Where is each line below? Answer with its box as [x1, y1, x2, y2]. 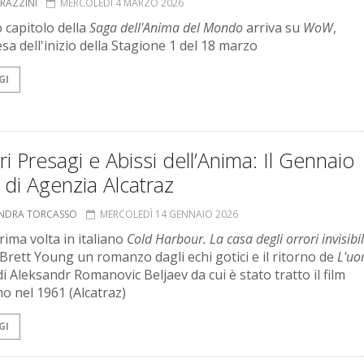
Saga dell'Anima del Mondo [89, 19, 243, 37]
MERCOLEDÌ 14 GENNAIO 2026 [100, 207, 238, 222]
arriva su [243, 19, 303, 37]
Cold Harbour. [127, 230, 206, 249]
